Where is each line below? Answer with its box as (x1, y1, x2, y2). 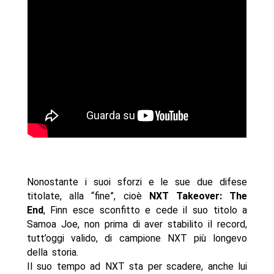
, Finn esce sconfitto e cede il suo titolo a (43, 204, 248, 217)
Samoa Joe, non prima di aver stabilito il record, (26, 218, 248, 231)
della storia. (26, 246, 78, 259)
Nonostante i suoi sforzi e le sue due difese (26, 176, 248, 188)
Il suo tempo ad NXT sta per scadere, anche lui (26, 261, 248, 273)
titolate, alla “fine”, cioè (26, 190, 149, 202)
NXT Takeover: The (149, 190, 248, 202)
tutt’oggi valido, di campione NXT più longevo (26, 232, 248, 245)
